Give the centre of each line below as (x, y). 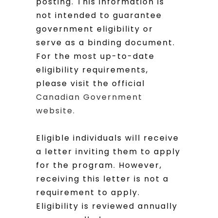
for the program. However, (99, 165)
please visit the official (91, 83)
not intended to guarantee (99, 15)
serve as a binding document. (106, 43)
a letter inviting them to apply (108, 152)
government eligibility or (95, 29)
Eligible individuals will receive (108, 138)
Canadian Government (89, 97)
